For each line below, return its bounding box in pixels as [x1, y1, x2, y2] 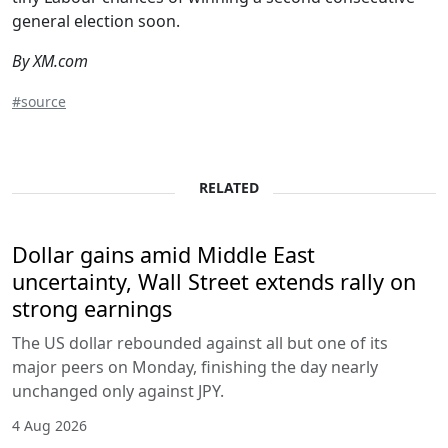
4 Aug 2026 [12, 415, 87, 435]
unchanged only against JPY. [12, 379, 224, 402]
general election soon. [12, 9, 180, 32]
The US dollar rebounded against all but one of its [12, 331, 388, 354]
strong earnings [12, 293, 172, 323]
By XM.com [12, 49, 88, 72]
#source [12, 91, 66, 111]
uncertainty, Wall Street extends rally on [12, 266, 416, 296]
